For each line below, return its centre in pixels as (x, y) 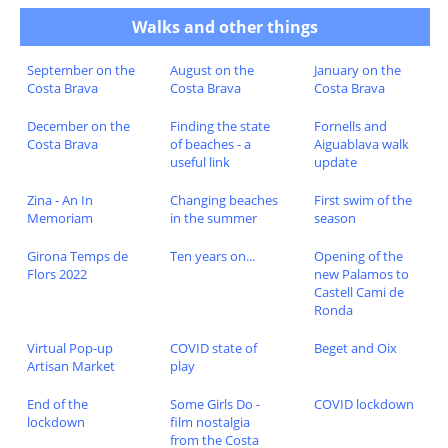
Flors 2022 (56, 274)
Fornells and (350, 126)
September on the (80, 70)
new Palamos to (361, 274)
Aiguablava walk (361, 144)
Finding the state (220, 126)
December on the (78, 126)
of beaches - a (211, 144)
